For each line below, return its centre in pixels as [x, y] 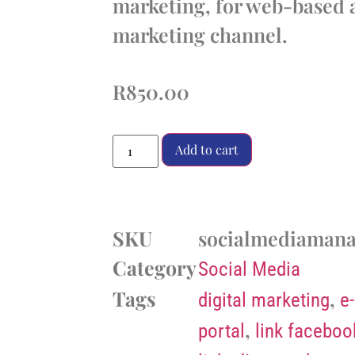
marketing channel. [200, 35]
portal [221, 331]
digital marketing [264, 300]
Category [155, 268]
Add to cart [207, 150]
